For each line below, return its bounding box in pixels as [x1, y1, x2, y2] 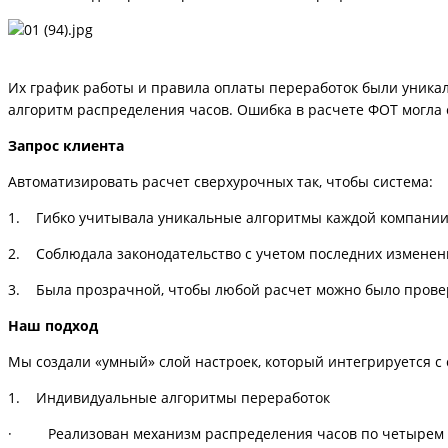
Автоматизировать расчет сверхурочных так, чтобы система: [8, 171, 433, 191]
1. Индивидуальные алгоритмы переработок [8, 387, 330, 407]
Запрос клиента [8, 135, 124, 155]
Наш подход [8, 315, 98, 335]
